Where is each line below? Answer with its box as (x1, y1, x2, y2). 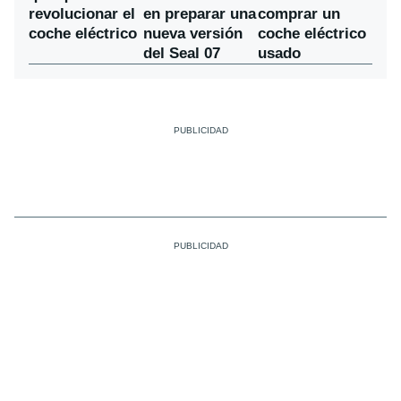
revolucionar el (29, 5, 135, 23)
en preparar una (143, 5, 256, 23)
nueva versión (143, 25, 243, 43)
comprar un (258, 5, 340, 23)
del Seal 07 (143, 45, 220, 63)
